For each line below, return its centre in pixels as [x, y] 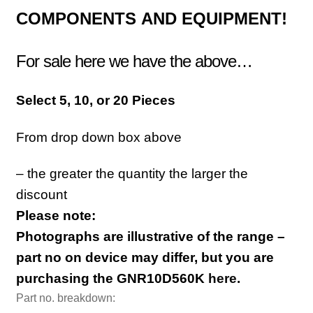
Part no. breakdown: [65, 298]
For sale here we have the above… [134, 61]
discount [41, 195]
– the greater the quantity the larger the [132, 174]
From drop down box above [99, 137]
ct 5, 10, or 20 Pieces [109, 101]
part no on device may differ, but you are [145, 258]
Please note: [56, 216]
